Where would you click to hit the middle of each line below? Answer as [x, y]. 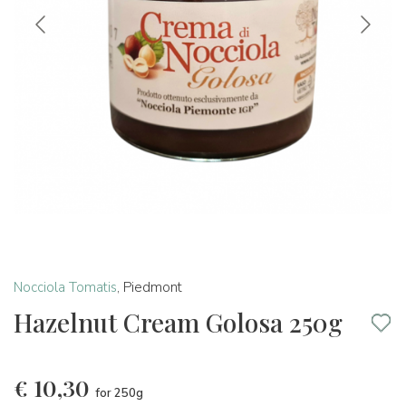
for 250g [119, 393]
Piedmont [153, 287]
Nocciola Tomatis [65, 287]
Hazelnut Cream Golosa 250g [178, 322]
